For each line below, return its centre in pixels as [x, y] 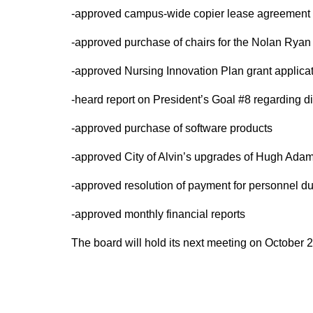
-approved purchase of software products [172, 129]
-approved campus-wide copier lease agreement [191, 14]
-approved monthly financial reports [158, 214]
